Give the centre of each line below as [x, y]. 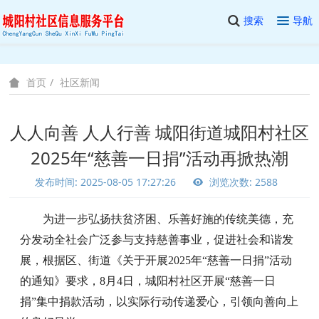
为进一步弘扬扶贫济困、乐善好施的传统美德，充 [168, 219]
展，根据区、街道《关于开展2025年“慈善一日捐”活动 [156, 260]
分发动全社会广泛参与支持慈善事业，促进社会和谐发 [157, 240]
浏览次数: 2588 [242, 182]
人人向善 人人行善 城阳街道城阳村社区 [159, 132]
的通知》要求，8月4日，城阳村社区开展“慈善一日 [148, 281]
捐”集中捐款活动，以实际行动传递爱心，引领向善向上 [159, 302]
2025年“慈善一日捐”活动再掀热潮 [159, 158]
